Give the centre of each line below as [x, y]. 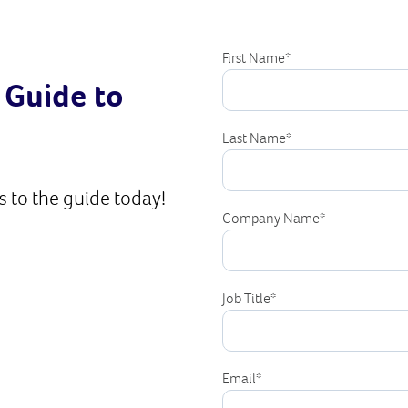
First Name [254, 59]
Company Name [271, 219]
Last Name [254, 139]
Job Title [246, 300]
